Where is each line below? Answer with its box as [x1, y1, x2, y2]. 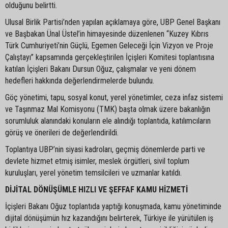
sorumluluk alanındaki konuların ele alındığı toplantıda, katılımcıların [5, 116, 211, 126]
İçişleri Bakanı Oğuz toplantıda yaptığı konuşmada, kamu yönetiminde [5, 201, 221, 211]
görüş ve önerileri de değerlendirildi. [5, 127, 119, 137]
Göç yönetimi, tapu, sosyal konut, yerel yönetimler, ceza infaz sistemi [5, 92, 223, 102]
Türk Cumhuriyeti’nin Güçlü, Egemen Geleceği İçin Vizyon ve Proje [5, 40, 213, 50]
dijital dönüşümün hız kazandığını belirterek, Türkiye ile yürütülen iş [5, 213, 213, 223]
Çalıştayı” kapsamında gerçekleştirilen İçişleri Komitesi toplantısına [5, 52, 214, 62]
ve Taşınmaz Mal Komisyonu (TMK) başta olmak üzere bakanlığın [5, 104, 210, 114]
